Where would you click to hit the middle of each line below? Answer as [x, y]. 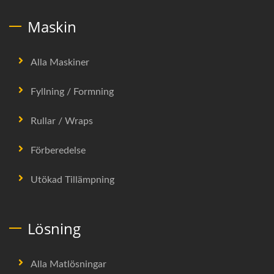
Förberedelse [58, 150]
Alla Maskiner [60, 62]
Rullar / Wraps [62, 121]
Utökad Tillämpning [72, 180]
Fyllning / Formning [72, 91]
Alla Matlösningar [68, 264]
